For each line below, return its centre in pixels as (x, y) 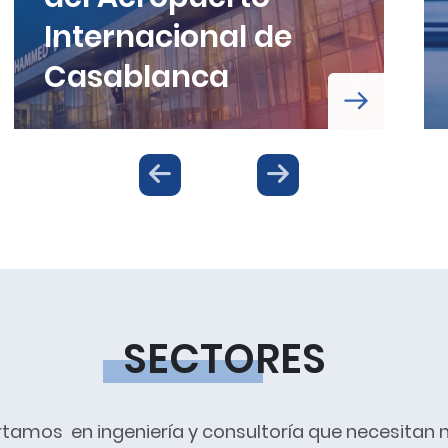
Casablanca (136, 76)
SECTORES (224, 358)
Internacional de (168, 36)
